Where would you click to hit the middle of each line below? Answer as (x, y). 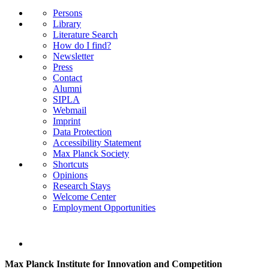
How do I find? (82, 46)
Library (67, 24)
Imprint (67, 121)
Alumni (67, 89)
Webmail (70, 110)
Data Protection (82, 132)
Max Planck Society (91, 154)
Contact (68, 78)
